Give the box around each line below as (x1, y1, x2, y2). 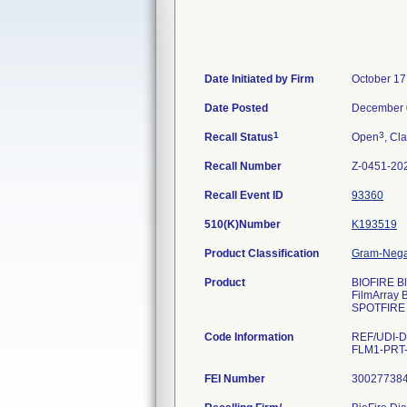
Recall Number (204, 160, 282, 173)
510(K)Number (204, 218, 281, 231)
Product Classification (204, 247, 319, 260)
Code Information (204, 331, 293, 343)
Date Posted (204, 102, 268, 114)
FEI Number (204, 372, 265, 385)
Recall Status (204, 131, 273, 144)
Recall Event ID (204, 189, 283, 202)
